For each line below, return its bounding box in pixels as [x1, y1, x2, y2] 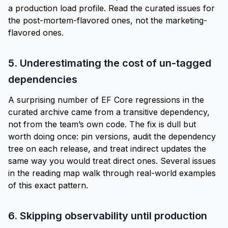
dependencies [8, 73, 77, 85]
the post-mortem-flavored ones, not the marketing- [8, 15, 207, 25]
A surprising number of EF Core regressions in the [8, 95, 204, 105]
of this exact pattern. [8, 180, 88, 190]
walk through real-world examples [80, 168, 216, 178]
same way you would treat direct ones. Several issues [8, 156, 216, 166]
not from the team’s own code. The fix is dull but [8, 119, 196, 129]
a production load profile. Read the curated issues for [8, 3, 215, 13]
